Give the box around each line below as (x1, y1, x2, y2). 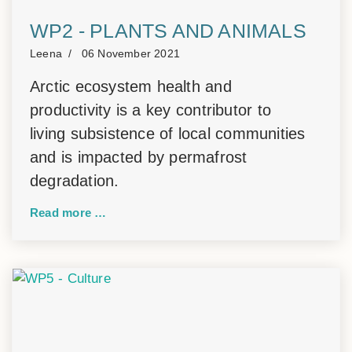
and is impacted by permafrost (30, 148, 247, 166)
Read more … (30, 206, 107, 219)
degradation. (30, 172, 119, 189)
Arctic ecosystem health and (30, 78, 232, 95)
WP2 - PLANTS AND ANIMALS (30, 20, 306, 42)
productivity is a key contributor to (30, 101, 271, 119)
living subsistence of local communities (30, 125, 306, 142)
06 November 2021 (81, 48, 181, 60)
